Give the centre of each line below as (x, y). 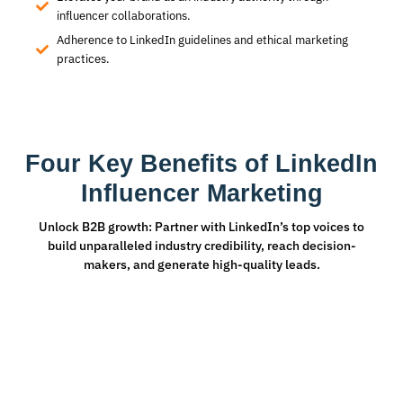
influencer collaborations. (123, 16)
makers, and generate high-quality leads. (201, 265)
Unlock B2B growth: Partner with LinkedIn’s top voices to (201, 227)
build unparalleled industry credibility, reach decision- (201, 246)
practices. (83, 59)
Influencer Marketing (201, 194)
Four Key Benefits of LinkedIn (201, 164)
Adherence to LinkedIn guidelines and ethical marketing (202, 40)
